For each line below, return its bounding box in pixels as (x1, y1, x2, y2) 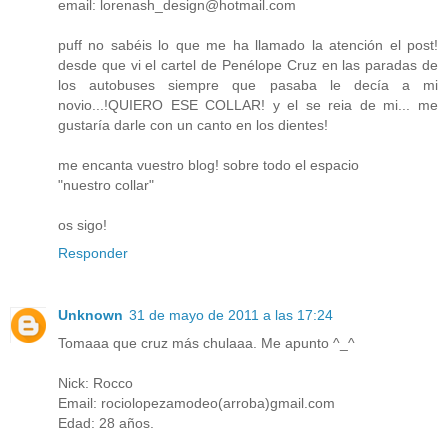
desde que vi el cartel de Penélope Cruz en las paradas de (58, 56, 438, 73)
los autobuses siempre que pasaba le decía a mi (58, 76, 438, 93)
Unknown (58, 306, 123, 323)
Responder (58, 244, 128, 261)
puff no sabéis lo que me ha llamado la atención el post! (58, 36, 438, 53)
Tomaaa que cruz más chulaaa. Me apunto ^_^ (58, 334, 355, 351)
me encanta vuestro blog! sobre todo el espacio (58, 156, 359, 173)
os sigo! (58, 216, 107, 233)
